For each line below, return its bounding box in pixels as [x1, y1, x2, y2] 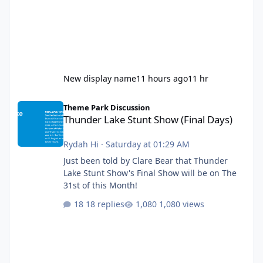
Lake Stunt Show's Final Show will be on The [63, 167, 237, 179]
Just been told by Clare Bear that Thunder [63, 155, 228, 167]
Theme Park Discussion [63, 102, 150, 113]
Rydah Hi [63, 139, 99, 150]
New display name [63, 73, 136, 85]
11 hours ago [136, 73, 188, 85]
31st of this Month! [63, 180, 137, 191]
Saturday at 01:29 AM [105, 139, 190, 150]
